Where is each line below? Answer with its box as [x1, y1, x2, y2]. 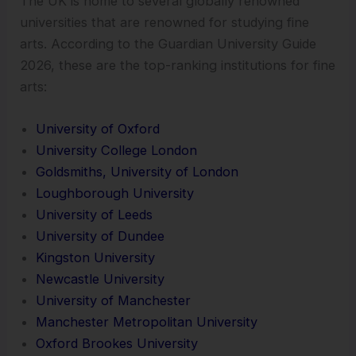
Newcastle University [36, 270, 165, 287]
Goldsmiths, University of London [36, 163, 239, 180]
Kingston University [36, 249, 156, 265]
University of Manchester [36, 292, 192, 308]
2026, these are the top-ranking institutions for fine [20, 56, 336, 73]
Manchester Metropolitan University [36, 313, 258, 330]
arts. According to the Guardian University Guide [20, 35, 317, 52]
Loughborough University [36, 184, 195, 201]
